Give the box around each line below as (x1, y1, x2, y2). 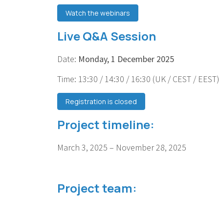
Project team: (57, 179, 142, 196)
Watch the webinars (66, 8, 130, 18)
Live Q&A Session (57, 27, 156, 44)
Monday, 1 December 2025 (78, 53, 174, 65)
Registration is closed (66, 96, 137, 106)
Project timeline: (57, 116, 157, 132)
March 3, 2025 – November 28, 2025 (57, 141, 188, 153)
